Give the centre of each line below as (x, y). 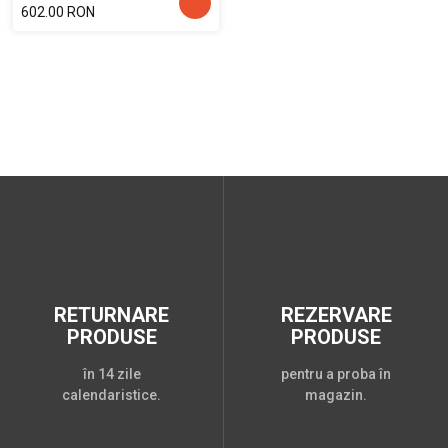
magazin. (336, 394)
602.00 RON (58, 11)
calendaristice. (111, 394)
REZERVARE (336, 314)
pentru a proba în (336, 373)
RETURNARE (111, 314)
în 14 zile (111, 373)
